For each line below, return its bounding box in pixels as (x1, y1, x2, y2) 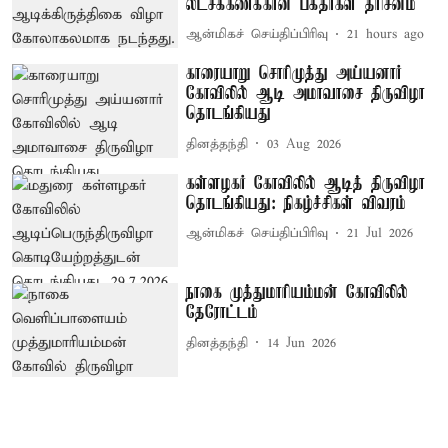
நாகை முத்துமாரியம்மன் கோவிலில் (186, 283, 409, 304)
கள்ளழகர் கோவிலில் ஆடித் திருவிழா (186, 173, 426, 194)
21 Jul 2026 (347, 225, 414, 243)
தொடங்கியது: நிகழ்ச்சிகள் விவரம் (186, 193, 407, 214)
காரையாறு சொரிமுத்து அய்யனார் (186, 64, 403, 85)
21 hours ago (347, 26, 425, 43)
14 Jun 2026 (267, 334, 337, 352)
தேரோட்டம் (186, 303, 259, 324)
